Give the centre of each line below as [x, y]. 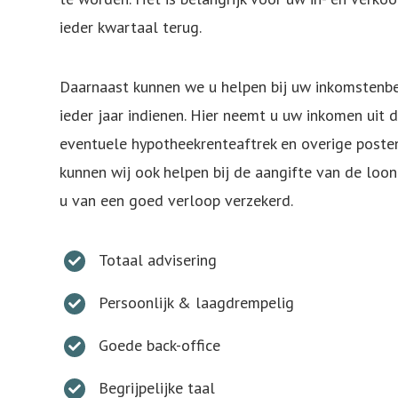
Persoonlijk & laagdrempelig [197, 302]
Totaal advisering [158, 260]
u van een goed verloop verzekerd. [176, 200]
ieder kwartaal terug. [131, 27]
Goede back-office [160, 345]
